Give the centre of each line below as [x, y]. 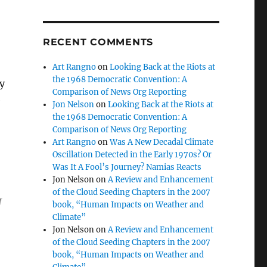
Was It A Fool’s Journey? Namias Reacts [127, 167]
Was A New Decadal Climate [162, 142]
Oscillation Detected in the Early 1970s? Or [132, 155]
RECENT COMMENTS [98, 42]
